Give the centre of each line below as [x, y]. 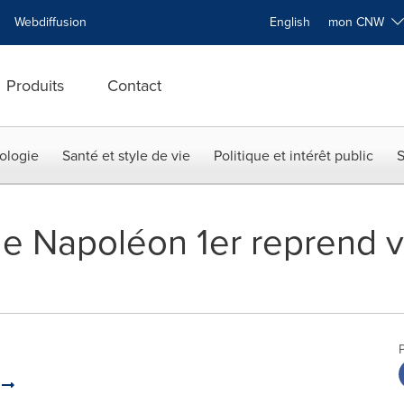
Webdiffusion [50, 22]
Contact [134, 86]
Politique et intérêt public [294, 156]
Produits [35, 86]
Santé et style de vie [126, 156]
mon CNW [360, 22]
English [290, 22]
